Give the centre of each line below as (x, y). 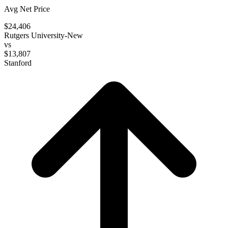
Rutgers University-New (44, 35)
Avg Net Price (27, 9)
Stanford (18, 63)
